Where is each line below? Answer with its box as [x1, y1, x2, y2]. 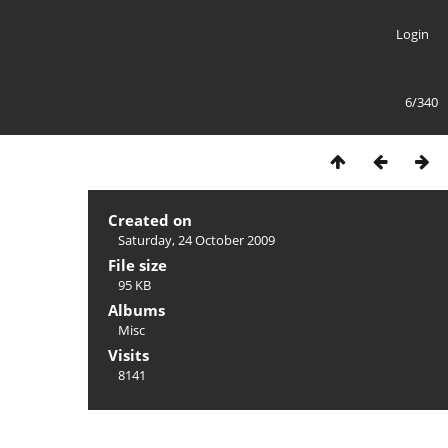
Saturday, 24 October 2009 [118, 231, 275, 249]
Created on [108, 210, 192, 230]
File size [108, 255, 167, 275]
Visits [108, 345, 149, 365]
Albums [108, 300, 165, 320]
